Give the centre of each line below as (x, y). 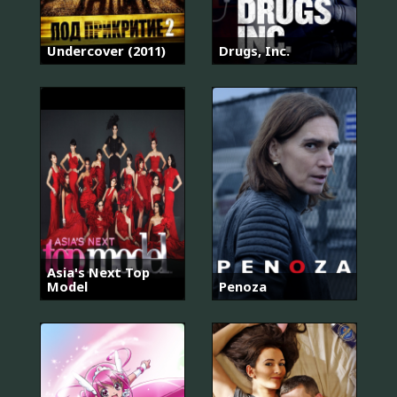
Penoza (243, 286)
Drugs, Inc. (254, 51)
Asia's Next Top (98, 272)
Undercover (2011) (106, 51)
